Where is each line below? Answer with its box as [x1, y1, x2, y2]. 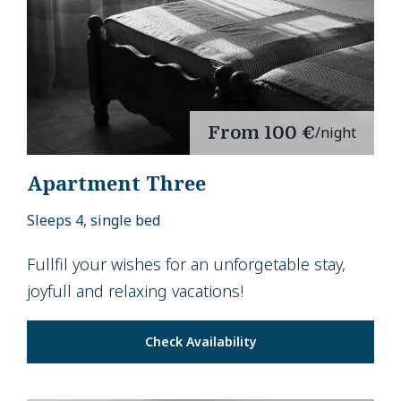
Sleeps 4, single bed [27, 210, 160, 231]
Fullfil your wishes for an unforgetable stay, [27, 253, 346, 276]
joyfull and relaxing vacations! [27, 280, 243, 303]
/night [315, 123, 356, 143]
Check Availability [144, 333, 257, 351]
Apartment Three [27, 169, 206, 197]
